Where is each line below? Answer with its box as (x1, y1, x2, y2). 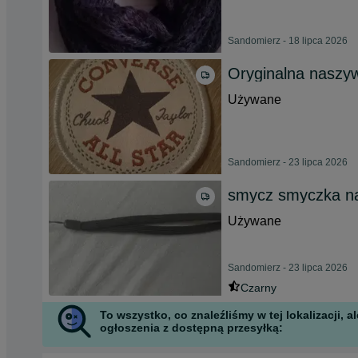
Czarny (241, 281, 276, 294)
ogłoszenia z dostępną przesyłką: (100, 321, 283, 334)
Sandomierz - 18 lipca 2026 (228, 35, 348, 46)
